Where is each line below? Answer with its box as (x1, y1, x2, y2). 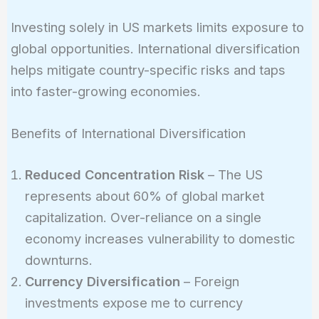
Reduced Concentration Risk (24, 166, 204, 182)
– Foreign (179, 273, 239, 289)
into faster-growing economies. (10, 83, 201, 100)
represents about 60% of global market (24, 187, 264, 204)
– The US (204, 166, 263, 182)
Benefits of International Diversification (10, 125, 246, 142)
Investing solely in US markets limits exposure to (10, 19, 304, 36)
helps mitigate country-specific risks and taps (10, 62, 286, 78)
